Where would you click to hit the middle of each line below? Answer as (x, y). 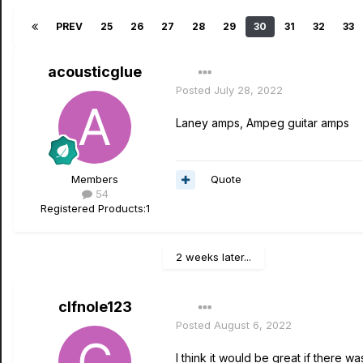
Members (95, 179)
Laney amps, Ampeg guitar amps (263, 123)
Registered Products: (93, 209)
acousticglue (95, 72)
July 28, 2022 (248, 90)
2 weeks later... (214, 257)
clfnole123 (95, 307)
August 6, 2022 (253, 325)
